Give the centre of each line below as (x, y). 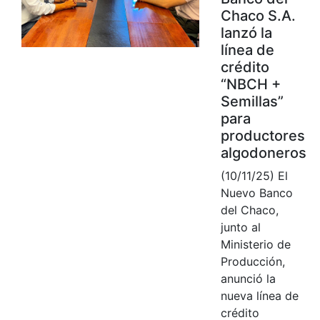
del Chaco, (249, 210)
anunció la (248, 278)
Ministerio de (255, 244)
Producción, (252, 261)
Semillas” (252, 101)
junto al (240, 227)
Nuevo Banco (256, 192)
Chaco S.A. (258, 15)
